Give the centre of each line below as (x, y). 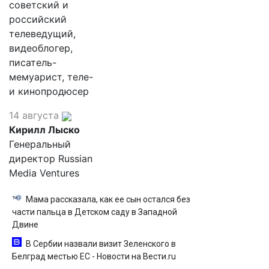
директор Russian (51, 159)
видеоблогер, (41, 48)
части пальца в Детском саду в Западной (95, 212)
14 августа (34, 115)
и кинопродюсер (49, 91)
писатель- (33, 62)
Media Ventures (44, 173)
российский (38, 19)
